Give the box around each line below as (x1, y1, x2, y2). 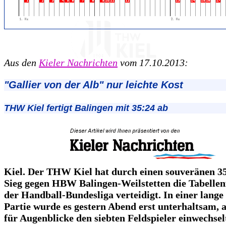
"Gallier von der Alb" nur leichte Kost (4, 79, 183, 90)
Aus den (4, 56, 36, 68)
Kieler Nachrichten (39, 56, 118, 68)
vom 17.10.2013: (118, 56, 188, 68)
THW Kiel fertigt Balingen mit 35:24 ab (4, 102, 168, 113)
